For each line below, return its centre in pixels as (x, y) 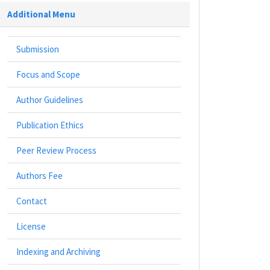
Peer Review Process (56, 151)
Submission (38, 49)
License (31, 227)
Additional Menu (41, 14)
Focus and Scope (48, 75)
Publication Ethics (50, 125)
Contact (32, 201)
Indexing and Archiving (58, 252)
